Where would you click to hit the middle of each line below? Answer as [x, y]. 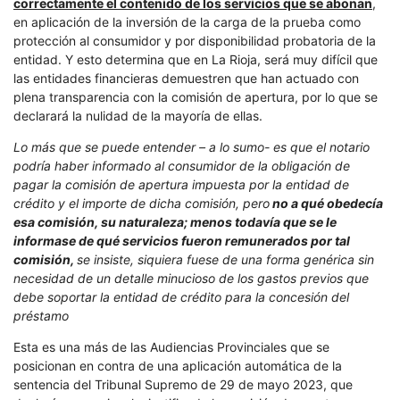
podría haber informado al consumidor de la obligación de [182, 165]
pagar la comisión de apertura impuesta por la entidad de [181, 184]
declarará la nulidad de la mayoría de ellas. [138, 115]
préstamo [41, 315]
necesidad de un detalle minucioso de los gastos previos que [191, 278]
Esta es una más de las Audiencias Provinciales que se [171, 346]
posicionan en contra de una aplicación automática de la [178, 365]
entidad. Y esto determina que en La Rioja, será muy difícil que [196, 59]
